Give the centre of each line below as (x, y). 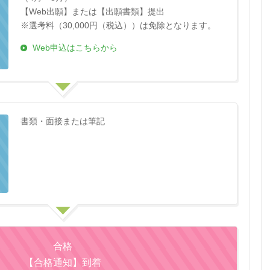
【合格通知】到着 (63, 263)
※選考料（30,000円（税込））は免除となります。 (118, 26)
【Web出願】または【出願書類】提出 (93, 12)
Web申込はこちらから (75, 48)
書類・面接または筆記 (63, 121)
